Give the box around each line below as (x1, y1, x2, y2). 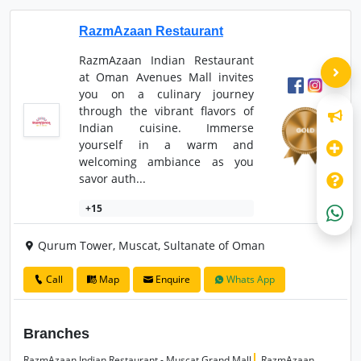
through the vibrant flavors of (78, 103, 255, 119)
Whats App (224, 272, 275, 286)
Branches (23, 325, 89, 342)
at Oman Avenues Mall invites (78, 69, 255, 85)
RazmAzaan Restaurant (78, 24, 223, 39)
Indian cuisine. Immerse (78, 120, 255, 136)
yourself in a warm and (78, 137, 255, 153)
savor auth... (78, 171, 146, 187)
